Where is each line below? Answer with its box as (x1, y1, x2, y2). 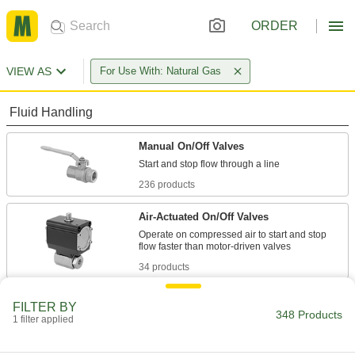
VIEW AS (6, 65, 52, 78)
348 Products (276, 308, 342, 321)
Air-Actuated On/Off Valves (139, 211, 269, 223)
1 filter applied (13, 314, 74, 325)
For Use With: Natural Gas (100, 65, 221, 77)
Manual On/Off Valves (139, 140, 244, 152)
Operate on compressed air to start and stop (139, 229, 326, 240)
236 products (139, 179, 195, 190)
